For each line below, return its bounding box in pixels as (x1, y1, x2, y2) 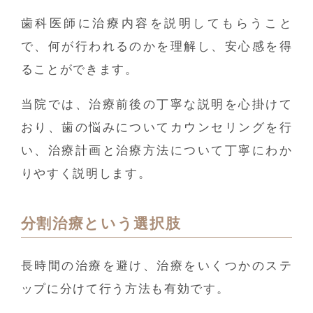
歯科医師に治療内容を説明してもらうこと (20, 17, 293, 31)
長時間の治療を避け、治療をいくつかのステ (20, 259, 293, 272)
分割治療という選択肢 (20, 214, 182, 232)
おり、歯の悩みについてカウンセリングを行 (20, 120, 293, 134)
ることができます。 (20, 63, 138, 77)
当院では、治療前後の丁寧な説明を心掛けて (20, 97, 293, 111)
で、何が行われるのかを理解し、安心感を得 (20, 40, 293, 54)
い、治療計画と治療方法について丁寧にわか (20, 143, 293, 157)
